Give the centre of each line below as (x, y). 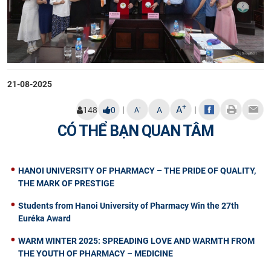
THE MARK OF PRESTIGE (66, 183)
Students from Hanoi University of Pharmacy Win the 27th (129, 205)
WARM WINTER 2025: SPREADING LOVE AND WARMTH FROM (136, 240)
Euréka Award (44, 218)
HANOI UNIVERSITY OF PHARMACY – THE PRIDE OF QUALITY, (137, 170)
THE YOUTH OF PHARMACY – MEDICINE (96, 253)
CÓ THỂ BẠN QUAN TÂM (135, 131)
